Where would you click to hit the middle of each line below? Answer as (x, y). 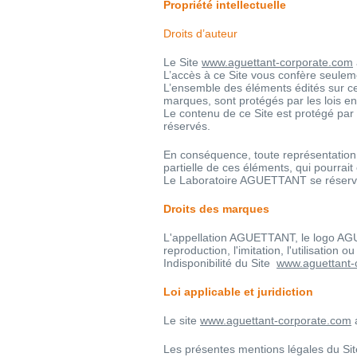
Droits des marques (216, 208)
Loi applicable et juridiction (238, 291)
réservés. (187, 126)
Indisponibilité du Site (220, 263)
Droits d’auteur (200, 33)
